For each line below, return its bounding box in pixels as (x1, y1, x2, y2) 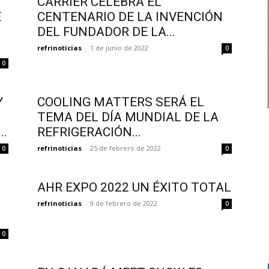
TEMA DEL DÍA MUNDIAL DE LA (37, 110, 219, 124)
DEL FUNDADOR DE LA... (37, 25, 175, 39)
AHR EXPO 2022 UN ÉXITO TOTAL (37, 180, 231, 195)
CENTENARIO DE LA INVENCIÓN (37, 10, 223, 24)
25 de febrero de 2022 (90, 144, 161, 153)
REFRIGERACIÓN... (37, 125, 141, 139)
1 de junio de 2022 (90, 43, 148, 52)
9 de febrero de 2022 (90, 199, 157, 208)
